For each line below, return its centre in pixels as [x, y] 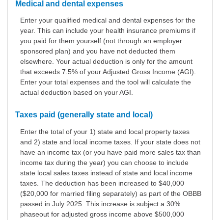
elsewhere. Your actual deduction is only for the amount [106, 62]
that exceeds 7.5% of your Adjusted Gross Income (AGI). [108, 72]
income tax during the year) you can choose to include [104, 162]
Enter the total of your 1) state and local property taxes [105, 131]
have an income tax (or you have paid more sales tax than [110, 152]
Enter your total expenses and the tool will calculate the [106, 82]
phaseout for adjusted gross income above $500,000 [102, 214]
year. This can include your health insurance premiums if [108, 31]
